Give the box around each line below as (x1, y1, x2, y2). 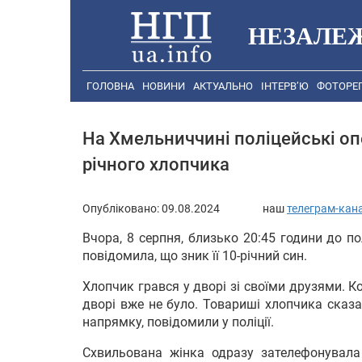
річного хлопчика (82, 154, 229, 175)
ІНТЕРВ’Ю (261, 80, 309, 93)
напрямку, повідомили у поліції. (82, 314, 274, 330)
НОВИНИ (142, 80, 185, 93)
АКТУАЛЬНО (193, 80, 253, 93)
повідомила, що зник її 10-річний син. (82, 247, 307, 263)
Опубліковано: (82, 201, 162, 215)
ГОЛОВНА (86, 80, 134, 93)
